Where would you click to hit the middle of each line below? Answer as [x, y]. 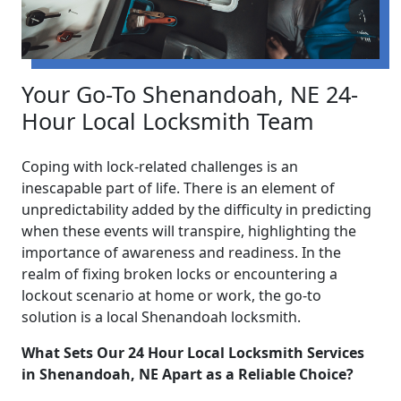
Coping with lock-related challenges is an [160, 167]
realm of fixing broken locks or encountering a [179, 274]
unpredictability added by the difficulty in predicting [196, 210]
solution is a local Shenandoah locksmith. [161, 317]
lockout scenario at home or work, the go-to [171, 296]
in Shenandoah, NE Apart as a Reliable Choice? [188, 375]
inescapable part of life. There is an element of [178, 188]
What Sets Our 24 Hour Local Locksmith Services [193, 353]
